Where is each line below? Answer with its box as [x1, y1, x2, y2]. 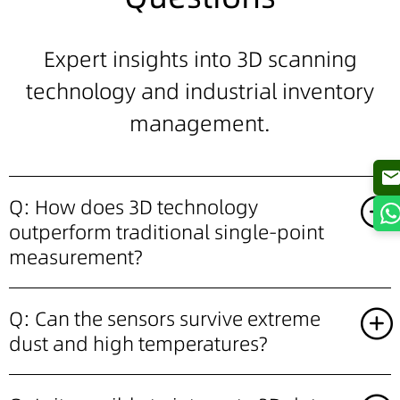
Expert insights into [43, 44, 237, 74]
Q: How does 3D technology [9, 193, 258, 221]
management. [129, 108, 271, 138]
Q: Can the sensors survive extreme [9, 304, 321, 332]
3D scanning [236, 44, 357, 74]
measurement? [9, 243, 142, 271]
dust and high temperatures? [9, 329, 267, 357]
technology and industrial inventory [26, 76, 374, 106]
